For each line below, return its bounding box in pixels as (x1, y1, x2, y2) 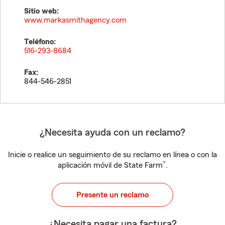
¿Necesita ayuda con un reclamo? (40, 128, 185, 138)
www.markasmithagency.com (24, 16, 127, 24)
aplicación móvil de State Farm (57, 161, 163, 169)
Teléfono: (24, 38, 56, 46)
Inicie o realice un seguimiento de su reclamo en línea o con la (8, 151, 217, 159)
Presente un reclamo (76, 191, 149, 199)
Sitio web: (24, 7, 59, 15)
